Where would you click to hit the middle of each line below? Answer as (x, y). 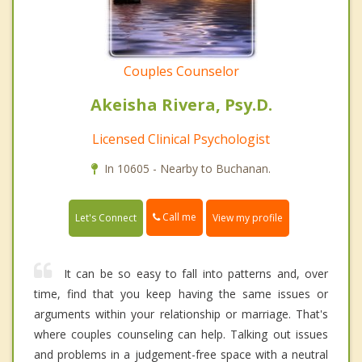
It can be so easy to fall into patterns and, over (196, 273)
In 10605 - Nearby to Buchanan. (187, 169)
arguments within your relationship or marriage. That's (181, 314)
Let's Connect (106, 217)
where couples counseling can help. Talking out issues (181, 334)
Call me (178, 217)
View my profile (248, 217)
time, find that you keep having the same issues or (181, 293)
